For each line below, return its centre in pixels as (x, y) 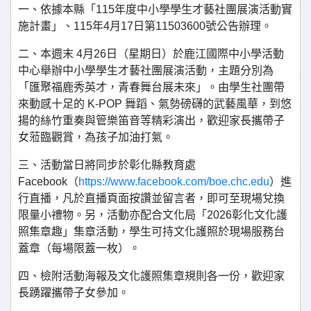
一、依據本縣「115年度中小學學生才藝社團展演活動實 (155, 9)
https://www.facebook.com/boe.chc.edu (174, 182)
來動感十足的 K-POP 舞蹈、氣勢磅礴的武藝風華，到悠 (155, 104)
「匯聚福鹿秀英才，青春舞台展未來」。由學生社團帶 (151, 87)
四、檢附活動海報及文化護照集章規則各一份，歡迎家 (151, 276)
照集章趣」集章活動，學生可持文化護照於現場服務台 (151, 232)
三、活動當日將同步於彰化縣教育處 (107, 165)
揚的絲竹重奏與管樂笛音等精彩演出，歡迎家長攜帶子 (151, 120)
